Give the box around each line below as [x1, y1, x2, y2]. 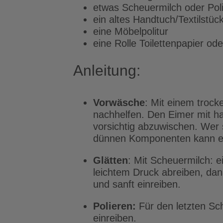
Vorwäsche [93, 97, 145, 108]
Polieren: [93, 201, 139, 212]
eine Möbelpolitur [93, 26, 168, 37]
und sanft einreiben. [93, 179, 181, 190]
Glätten [93, 155, 128, 166]
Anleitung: [73, 62, 140, 79]
